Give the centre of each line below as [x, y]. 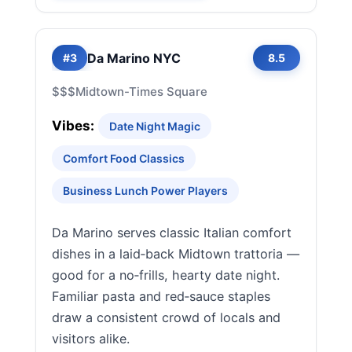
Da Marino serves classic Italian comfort [172, 233]
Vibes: [73, 126]
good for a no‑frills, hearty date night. [166, 275]
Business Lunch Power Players [145, 191]
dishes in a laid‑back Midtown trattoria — [176, 254]
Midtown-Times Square [141, 92]
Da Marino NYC [134, 58]
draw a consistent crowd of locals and [166, 317]
